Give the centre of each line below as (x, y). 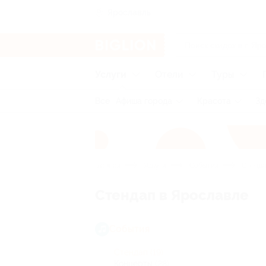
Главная (108, 166)
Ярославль (129, 12)
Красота (214, 101)
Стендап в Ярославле (172, 195)
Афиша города (144, 101)
